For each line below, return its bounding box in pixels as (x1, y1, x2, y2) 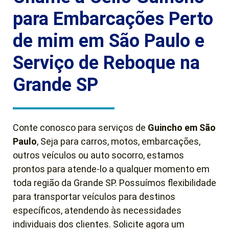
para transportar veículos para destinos (13, 191, 175, 202)
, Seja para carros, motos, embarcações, (37, 135, 200, 147)
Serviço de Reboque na (13, 52, 200, 74)
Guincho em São (148, 122, 216, 133)
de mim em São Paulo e (13, 30, 204, 52)
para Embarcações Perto (13, 8, 213, 30)
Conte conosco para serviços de (13, 122, 148, 133)
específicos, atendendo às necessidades (13, 204, 181, 216)
